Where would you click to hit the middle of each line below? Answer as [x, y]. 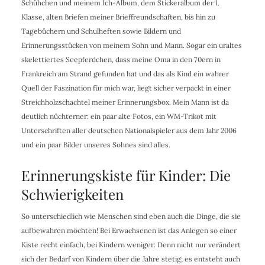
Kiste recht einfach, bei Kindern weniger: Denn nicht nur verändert [131, 245]
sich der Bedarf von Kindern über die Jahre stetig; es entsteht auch [130, 259]
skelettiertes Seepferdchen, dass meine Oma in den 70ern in [121, 60]
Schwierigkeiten [72, 194]
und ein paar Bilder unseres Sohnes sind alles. [96, 145]
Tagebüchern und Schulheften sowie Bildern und [101, 31]
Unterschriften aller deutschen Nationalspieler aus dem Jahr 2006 [129, 131]
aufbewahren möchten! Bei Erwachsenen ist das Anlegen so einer [129, 231]
